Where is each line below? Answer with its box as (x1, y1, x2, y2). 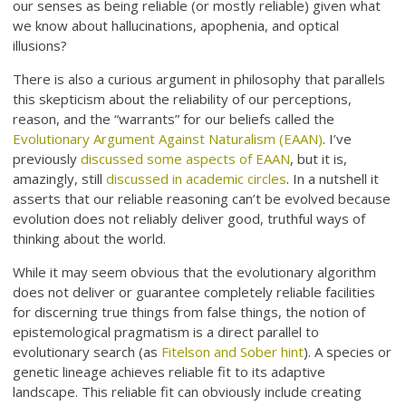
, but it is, (290, 150, 348, 169)
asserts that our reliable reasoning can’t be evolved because (13, 189, 391, 208)
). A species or (304, 343, 392, 362)
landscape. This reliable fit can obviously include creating (13, 382, 362, 401)
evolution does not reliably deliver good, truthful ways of (13, 209, 366, 228)
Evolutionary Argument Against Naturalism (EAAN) (13, 130, 324, 149)
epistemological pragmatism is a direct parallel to (13, 323, 320, 342)
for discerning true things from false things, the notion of (13, 303, 366, 322)
